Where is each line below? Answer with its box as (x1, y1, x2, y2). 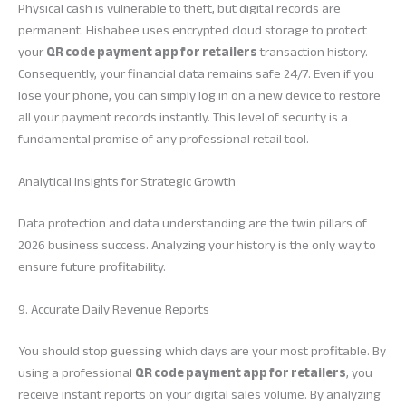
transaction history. (257, 39, 368, 64)
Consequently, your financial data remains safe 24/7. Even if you (18, 61, 374, 86)
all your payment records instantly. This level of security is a (18, 104, 348, 130)
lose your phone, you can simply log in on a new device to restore (18, 82, 381, 108)
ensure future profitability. (18, 254, 166, 279)
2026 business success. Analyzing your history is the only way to (18, 232, 376, 257)
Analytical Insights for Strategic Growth (18, 169, 236, 194)
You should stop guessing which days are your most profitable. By (18, 338, 386, 363)
